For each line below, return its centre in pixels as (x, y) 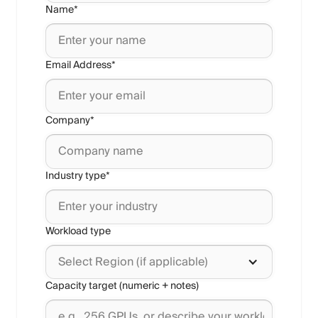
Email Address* (81, 65)
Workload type (78, 231)
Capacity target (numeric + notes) (122, 286)
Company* (70, 121)
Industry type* (78, 176)
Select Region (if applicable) (133, 262)
